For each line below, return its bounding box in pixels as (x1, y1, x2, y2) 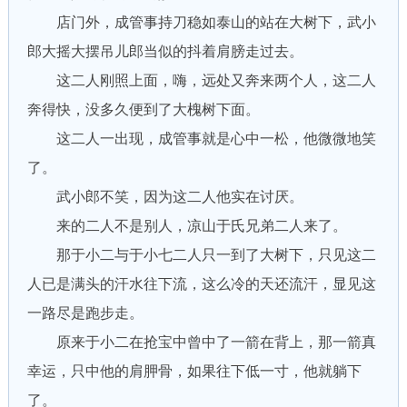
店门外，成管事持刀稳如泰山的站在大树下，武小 (26, 15, 376, 30)
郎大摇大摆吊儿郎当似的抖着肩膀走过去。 (26, 44, 303, 59)
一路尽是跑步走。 (26, 305, 144, 321)
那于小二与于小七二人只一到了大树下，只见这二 (26, 247, 376, 263)
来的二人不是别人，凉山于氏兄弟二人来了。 (26, 218, 347, 233)
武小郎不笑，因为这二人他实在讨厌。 (26, 189, 303, 204)
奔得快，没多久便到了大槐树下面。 (26, 102, 260, 117)
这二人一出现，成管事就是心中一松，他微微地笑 (26, 131, 376, 146)
